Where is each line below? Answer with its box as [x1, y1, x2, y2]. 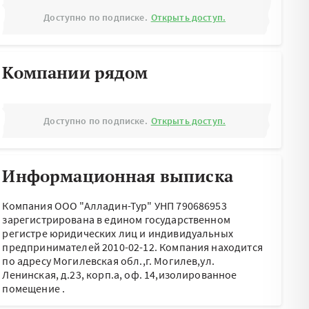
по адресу [2, 254, 53, 268]
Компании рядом [2, 61, 148, 83]
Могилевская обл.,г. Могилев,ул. [53, 254, 215, 268]
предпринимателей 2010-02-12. [2, 240, 160, 254]
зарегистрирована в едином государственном [2, 212, 230, 226]
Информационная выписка [2, 165, 233, 187]
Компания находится [159, 240, 263, 254]
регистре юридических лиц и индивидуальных [2, 226, 233, 240]
